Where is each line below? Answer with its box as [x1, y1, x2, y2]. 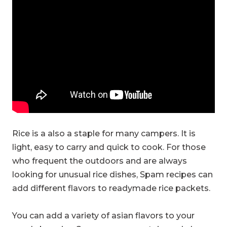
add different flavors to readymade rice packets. [12, 183, 210, 193]
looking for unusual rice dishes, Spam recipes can [12, 169, 213, 179]
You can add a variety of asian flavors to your [12, 211, 195, 221]
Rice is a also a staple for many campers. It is [12, 128, 196, 138]
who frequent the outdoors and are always [12, 156, 187, 166]
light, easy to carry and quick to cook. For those [12, 142, 206, 152]
